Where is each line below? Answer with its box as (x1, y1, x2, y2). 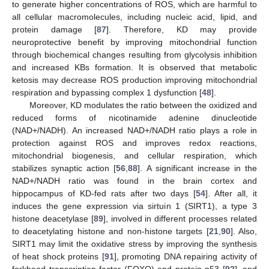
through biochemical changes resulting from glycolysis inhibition (12, 49, 257, 59)
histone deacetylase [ (12, 213, 94, 223)
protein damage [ (12, 24, 97, 34)
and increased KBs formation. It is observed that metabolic (12, 62, 257, 72)
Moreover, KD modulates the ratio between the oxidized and (29, 100, 257, 110)
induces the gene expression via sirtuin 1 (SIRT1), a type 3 (12, 201, 257, 211)
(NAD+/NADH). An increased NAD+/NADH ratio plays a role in (12, 125, 257, 135)
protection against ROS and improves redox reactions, (12, 138, 257, 148)
